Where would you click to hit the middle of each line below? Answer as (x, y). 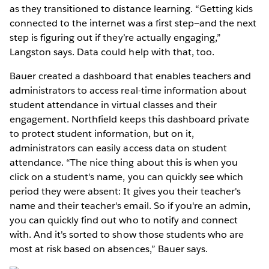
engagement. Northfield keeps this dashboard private (129, 119)
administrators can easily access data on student (118, 148)
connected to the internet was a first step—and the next (133, 23)
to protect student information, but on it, (102, 133)
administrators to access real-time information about (128, 90)
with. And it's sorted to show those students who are (127, 234)
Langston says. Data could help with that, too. (112, 52)
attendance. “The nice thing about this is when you (124, 162)
